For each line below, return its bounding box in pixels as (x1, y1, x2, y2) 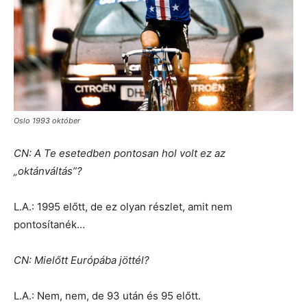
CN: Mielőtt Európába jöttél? (14, 253, 149, 267)
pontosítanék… (14, 217, 85, 231)
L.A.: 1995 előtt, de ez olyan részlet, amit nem (14, 199, 232, 213)
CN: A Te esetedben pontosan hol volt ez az (14, 146, 225, 160)
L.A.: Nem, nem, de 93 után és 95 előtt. (14, 288, 201, 302)
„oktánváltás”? (14, 164, 82, 177)
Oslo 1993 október (14, 115, 80, 125)
